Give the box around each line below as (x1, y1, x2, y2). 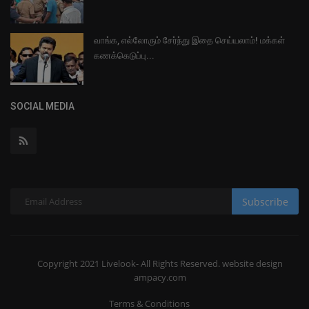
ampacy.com (133, 271, 186, 284)
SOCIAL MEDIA (10, 101, 74, 112)
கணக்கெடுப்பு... (94, 50, 154, 61)
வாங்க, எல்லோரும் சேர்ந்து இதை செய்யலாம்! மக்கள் (94, 35, 285, 46)
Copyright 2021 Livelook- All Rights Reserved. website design (37, 257, 283, 270)
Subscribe (242, 195, 288, 208)
